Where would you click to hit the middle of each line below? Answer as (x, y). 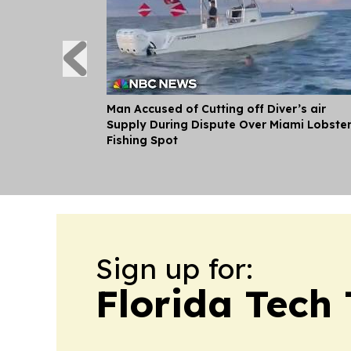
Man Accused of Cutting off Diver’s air (216, 109)
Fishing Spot (142, 140)
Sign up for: (174, 268)
